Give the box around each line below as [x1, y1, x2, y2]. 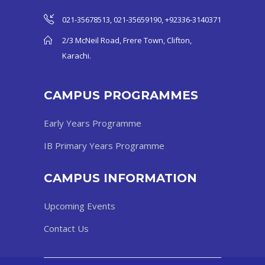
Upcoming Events [44, 199, 115, 212]
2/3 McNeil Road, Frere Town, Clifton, [62, 34, 192, 46]
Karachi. [62, 50, 91, 61]
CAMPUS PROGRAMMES [44, 88, 198, 102]
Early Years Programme [44, 117, 141, 129]
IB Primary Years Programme [44, 139, 164, 151]
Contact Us [44, 222, 89, 234]
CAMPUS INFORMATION [44, 170, 197, 185]
